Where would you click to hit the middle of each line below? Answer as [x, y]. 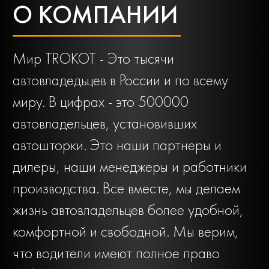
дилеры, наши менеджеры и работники [130, 167]
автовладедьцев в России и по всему [120, 80]
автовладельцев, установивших [105, 124]
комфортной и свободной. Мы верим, [125, 232]
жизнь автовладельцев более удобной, [128, 210]
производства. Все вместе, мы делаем [126, 189]
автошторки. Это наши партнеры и [117, 145]
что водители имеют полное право [116, 253]
